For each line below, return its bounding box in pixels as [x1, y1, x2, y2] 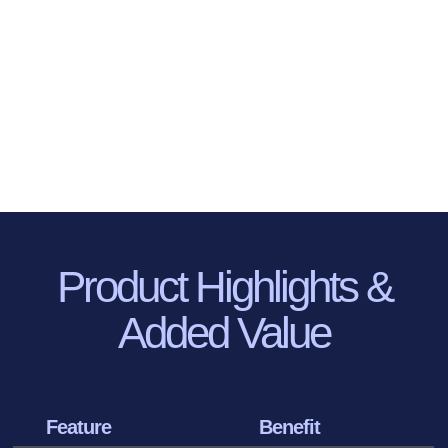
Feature [46, 416, 112, 439]
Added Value [118, 308, 330, 358]
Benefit [258, 416, 320, 439]
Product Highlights [56, 262, 366, 312]
